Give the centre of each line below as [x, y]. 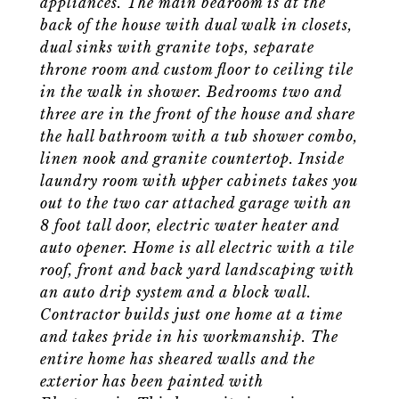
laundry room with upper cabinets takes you [199, 181]
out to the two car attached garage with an [196, 203]
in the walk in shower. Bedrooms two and [191, 92]
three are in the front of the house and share [198, 114]
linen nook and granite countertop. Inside [192, 159]
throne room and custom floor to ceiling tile [197, 69]
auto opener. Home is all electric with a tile [197, 248]
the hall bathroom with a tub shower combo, [199, 136]
